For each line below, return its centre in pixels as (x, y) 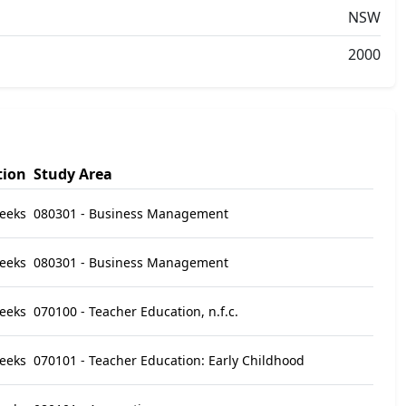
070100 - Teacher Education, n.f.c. (136, 311)
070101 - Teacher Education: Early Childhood (169, 360)
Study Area (73, 174)
